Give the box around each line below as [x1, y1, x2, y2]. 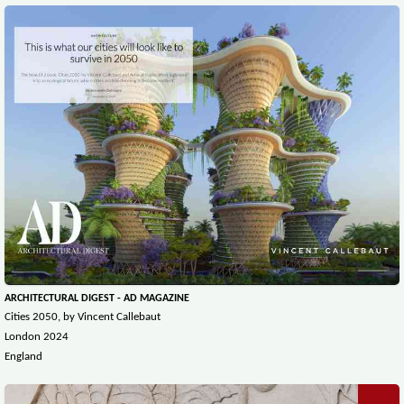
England [5, 350, 42, 363]
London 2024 [5, 330, 69, 343]
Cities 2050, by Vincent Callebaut [5, 310, 163, 323]
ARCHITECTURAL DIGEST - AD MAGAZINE [5, 292, 189, 304]
